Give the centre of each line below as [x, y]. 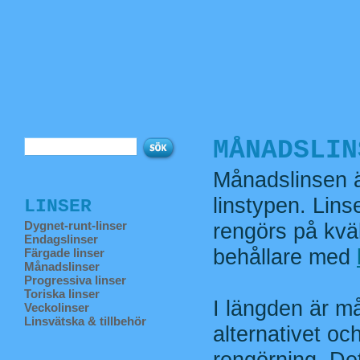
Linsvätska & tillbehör [85, 321]
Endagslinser [61, 239]
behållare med [285, 257]
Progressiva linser [75, 280]
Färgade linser [64, 253]
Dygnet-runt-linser [76, 225]
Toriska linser [62, 294]
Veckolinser [57, 307]
